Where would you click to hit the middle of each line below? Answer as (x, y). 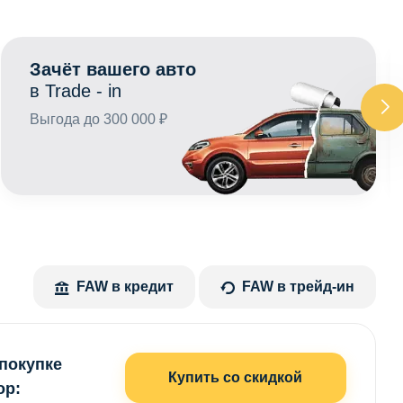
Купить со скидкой (236, 377)
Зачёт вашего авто (112, 69)
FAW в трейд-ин (298, 286)
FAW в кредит (125, 286)
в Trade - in (75, 90)
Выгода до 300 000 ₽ (98, 119)
